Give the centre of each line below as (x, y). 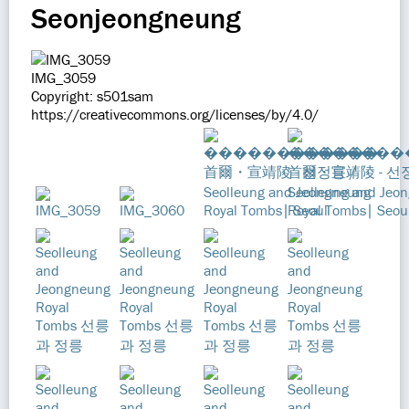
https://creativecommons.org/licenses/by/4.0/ (175, 114)
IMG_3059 (63, 78)
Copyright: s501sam (92, 96)
